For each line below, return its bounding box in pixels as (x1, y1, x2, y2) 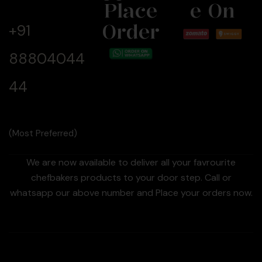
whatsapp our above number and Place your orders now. (9, 187, 253, 199)
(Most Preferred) (9, 127, 77, 140)
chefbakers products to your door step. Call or (30, 171, 232, 184)
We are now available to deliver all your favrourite (26, 156, 236, 169)
